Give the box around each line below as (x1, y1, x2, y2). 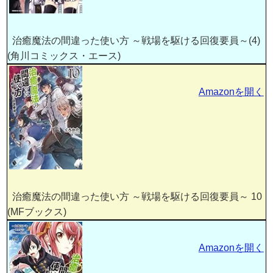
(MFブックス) (7, 206, 67, 217)
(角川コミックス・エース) (7, 50, 121, 61)
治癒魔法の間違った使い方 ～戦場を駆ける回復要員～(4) (7, 35, 261, 46)
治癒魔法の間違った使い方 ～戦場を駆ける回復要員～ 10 (7, 191, 263, 202)
